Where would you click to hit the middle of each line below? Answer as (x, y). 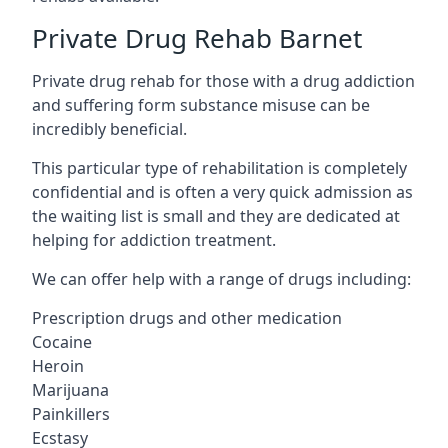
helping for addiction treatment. (154, 239)
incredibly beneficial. (109, 128)
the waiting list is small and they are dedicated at (216, 215)
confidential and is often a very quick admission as (222, 191)
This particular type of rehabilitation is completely (219, 167)
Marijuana (70, 389)
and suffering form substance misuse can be (201, 104)
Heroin (58, 365)
